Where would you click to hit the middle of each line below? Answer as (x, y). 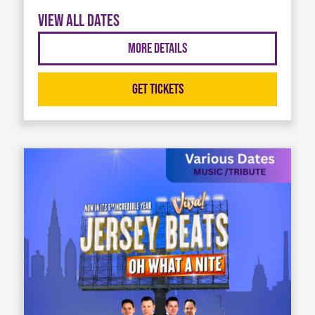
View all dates (78, 20)
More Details (157, 49)
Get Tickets (157, 90)
